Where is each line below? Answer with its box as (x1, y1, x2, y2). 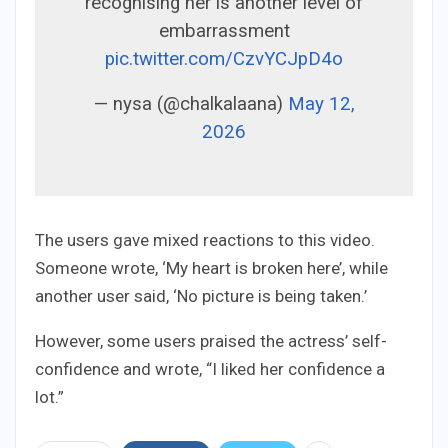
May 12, (287, 92, 355, 115)
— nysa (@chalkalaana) (93, 92, 288, 115)
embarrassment (158, 19, 290, 42)
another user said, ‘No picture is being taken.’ (35, 285, 367, 306)
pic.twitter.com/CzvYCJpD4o (105, 47, 343, 70)
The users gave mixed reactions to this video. (35, 229, 375, 250)
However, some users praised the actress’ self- (35, 330, 387, 351)
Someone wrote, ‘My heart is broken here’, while (35, 257, 388, 278)
